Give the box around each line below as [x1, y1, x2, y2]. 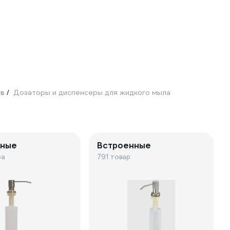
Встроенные [97, 140, 151, 151]
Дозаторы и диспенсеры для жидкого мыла [13, 88, 170, 97]
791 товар [97, 152, 130, 161]
